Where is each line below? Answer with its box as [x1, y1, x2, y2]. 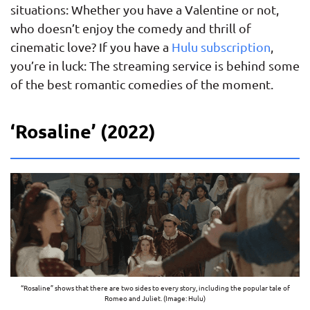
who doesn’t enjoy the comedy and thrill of [10, 20, 251, 35]
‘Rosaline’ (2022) [10, 118, 156, 143]
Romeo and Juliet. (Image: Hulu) [104, 293, 206, 304]
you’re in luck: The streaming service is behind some [10, 57, 300, 73]
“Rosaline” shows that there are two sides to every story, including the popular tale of [20, 282, 290, 293]
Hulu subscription [172, 39, 271, 54]
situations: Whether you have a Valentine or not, [10, 1, 279, 17]
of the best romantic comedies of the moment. [10, 76, 273, 91]
